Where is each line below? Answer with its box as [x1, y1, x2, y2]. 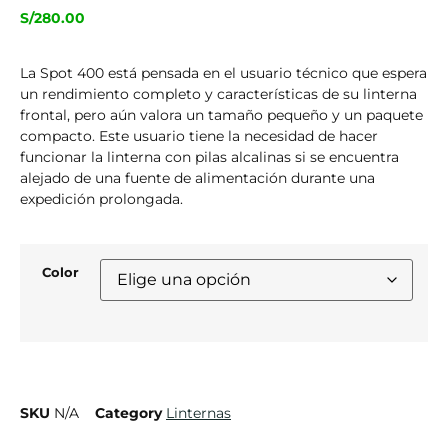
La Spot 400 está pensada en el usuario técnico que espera [20, 63, 427, 82]
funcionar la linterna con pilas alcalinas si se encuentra [20, 147, 399, 166]
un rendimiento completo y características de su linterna [20, 84, 417, 103]
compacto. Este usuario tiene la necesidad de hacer [20, 126, 378, 145]
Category [95, 403, 162, 422]
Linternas [166, 403, 231, 422]
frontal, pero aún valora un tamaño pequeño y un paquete [20, 105, 423, 124]
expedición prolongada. [20, 189, 183, 208]
